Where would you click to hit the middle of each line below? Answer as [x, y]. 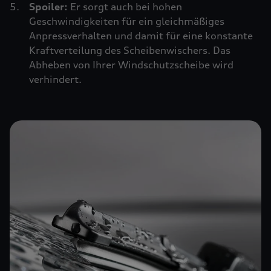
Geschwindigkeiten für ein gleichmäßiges [127, 21]
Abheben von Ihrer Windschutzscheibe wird [131, 65]
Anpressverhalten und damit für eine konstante [141, 36]
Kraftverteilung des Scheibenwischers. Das [130, 50]
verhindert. [55, 79]
